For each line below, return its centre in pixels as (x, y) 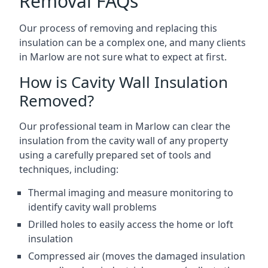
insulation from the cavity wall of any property (124, 141)
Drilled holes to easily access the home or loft (131, 224)
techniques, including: (69, 169)
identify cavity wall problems (92, 207)
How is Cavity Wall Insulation (124, 82)
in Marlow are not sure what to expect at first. (123, 57)
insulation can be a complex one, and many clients (133, 42)
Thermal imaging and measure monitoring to (131, 193)
